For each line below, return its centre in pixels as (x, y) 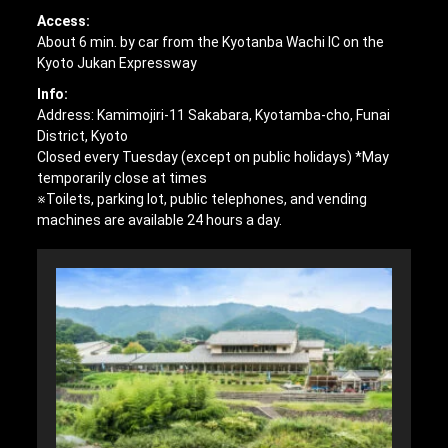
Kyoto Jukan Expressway (117, 62)
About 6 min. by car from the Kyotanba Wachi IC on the (211, 41)
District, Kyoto (83, 135)
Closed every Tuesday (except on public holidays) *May (213, 156)
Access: (64, 20)
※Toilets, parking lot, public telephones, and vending (202, 198)
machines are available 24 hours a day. (160, 219)
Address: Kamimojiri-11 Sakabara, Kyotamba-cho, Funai (214, 114)
